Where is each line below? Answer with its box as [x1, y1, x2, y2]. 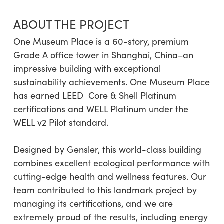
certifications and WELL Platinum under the [13, 102, 188, 115]
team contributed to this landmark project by [13, 183, 197, 196]
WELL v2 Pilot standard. [13, 116, 108, 128]
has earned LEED [13, 89, 83, 101]
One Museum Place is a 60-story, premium [13, 35, 189, 47]
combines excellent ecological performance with [13, 156, 210, 169]
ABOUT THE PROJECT [13, 15, 129, 32]
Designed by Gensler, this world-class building [13, 143, 201, 155]
